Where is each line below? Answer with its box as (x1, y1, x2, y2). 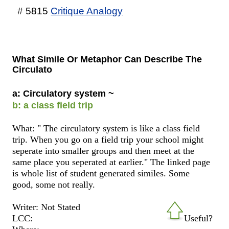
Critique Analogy (51, 5, 123, 16)
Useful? (184, 213, 213, 223)
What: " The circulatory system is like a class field (12, 123, 200, 133)
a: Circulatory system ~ (12, 88, 114, 99)
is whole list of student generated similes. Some (12, 168, 190, 178)
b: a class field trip (12, 100, 94, 110)
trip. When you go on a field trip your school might (12, 134, 204, 145)
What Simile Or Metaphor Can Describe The (12, 54, 202, 64)
